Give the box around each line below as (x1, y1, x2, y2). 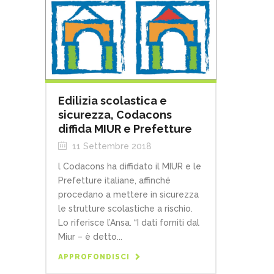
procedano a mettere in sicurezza (58, 190, 199, 200)
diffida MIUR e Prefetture (58, 122, 192, 136)
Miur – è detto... (58, 232, 122, 242)
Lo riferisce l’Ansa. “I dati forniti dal (58, 218, 199, 228)
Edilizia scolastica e (58, 94, 167, 108)
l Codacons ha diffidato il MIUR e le (58, 161, 201, 172)
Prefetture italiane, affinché (58, 176, 171, 186)
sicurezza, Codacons (58, 108, 172, 122)
